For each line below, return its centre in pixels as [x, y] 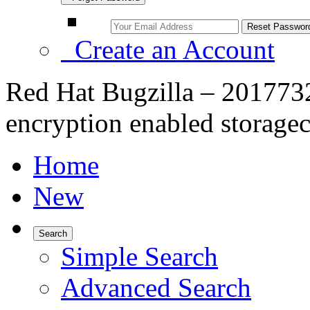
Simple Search [139, 256]
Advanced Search [156, 288]
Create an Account [168, 49]
